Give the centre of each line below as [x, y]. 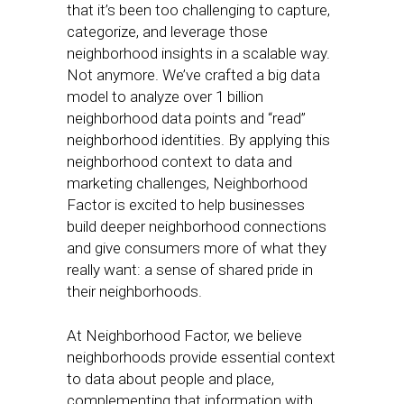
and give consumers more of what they [197, 248]
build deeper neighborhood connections [197, 226]
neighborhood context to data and [179, 161]
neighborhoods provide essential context [201, 357]
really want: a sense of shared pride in [190, 270]
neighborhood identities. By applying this [198, 140]
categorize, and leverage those [167, 32]
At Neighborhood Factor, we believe [184, 335]
